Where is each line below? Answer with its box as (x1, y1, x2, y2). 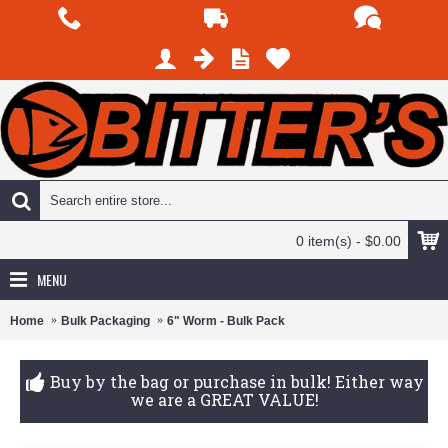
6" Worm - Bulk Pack (167, 313, 285, 328)
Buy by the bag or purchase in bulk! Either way (49, 371, 424, 392)
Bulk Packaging (61, 313, 150, 328)
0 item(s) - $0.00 (296, 233, 401, 249)
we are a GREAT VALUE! (129, 389, 319, 411)
